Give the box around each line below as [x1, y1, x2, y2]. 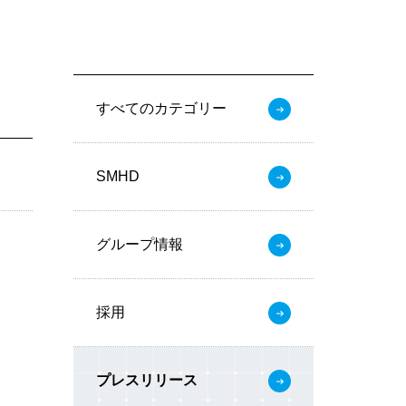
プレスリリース [96, 372, 198, 388]
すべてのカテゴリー [96, 101, 227, 116]
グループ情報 [96, 237, 183, 252]
